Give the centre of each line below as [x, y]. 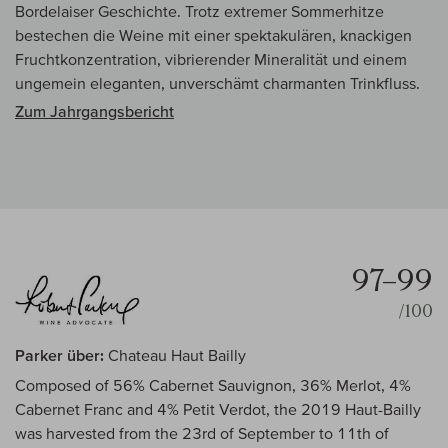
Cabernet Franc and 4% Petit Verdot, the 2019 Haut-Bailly [218, 409]
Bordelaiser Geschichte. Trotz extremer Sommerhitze [199, 11]
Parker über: [59, 355]
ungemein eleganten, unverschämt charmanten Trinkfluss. [217, 83]
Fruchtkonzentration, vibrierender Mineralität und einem [211, 59]
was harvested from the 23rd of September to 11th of [202, 433]
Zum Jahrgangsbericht [94, 111]
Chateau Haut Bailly [175, 355]
